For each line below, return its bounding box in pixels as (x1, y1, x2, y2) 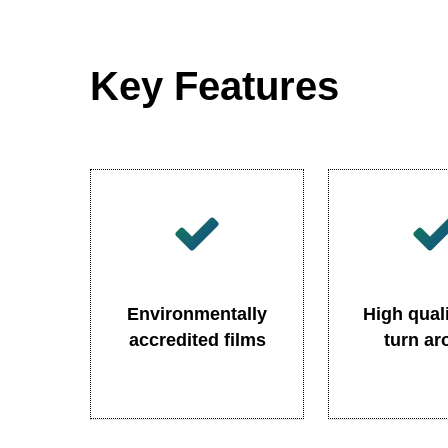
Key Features (90, 63, 340, 108)
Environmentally (127, 303, 268, 324)
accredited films (128, 329, 266, 350)
